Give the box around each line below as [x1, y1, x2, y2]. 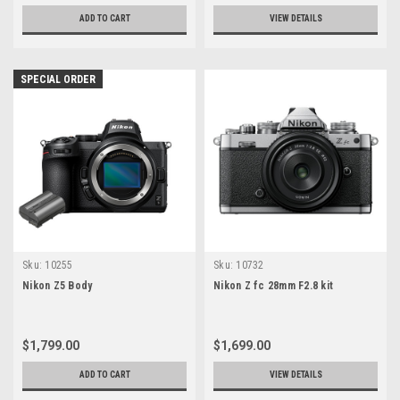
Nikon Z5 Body [22, 279, 93, 293]
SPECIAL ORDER [21, 73, 96, 87]
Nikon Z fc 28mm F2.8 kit [213, 279, 333, 293]
